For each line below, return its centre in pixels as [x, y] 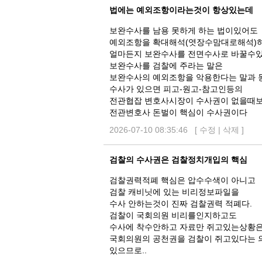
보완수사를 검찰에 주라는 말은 [166, 65]
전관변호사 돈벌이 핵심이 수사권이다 [178, 112]
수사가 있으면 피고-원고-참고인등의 [176, 89]
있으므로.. [128, 250]
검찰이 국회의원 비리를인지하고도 [173, 215]
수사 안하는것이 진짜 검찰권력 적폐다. [181, 204]
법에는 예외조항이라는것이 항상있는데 [181, 10]
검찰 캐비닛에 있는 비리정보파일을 [174, 192]
